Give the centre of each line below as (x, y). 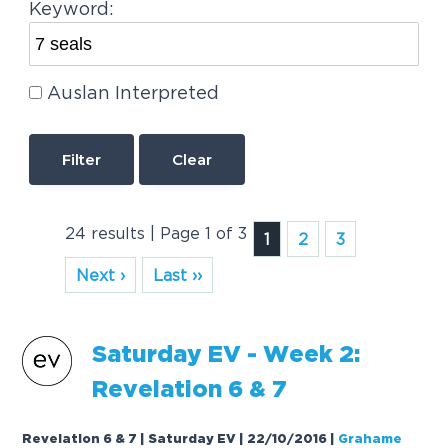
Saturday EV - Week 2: (226, 355)
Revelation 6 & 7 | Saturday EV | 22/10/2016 (175, 440)
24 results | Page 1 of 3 (156, 233)
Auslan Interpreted (132, 92)
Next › (101, 275)
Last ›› (178, 275)
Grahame (370, 440)
